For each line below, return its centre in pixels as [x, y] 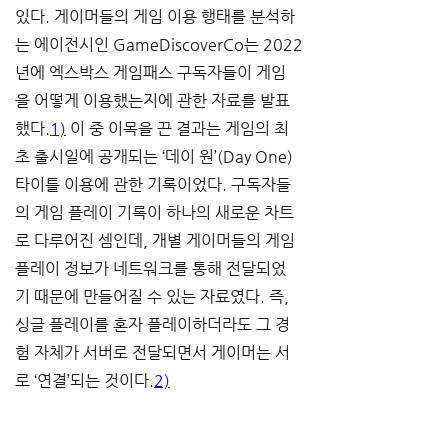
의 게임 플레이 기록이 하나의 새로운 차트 [154, 212]
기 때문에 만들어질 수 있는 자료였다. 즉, [154, 296]
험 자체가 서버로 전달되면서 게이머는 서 [152, 352]
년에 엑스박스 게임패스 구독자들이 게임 [150, 72]
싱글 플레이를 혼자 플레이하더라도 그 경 [152, 324]
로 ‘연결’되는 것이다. [84, 380]
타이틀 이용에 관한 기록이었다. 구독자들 [153, 184]
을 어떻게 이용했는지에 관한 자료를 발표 [152, 100]
